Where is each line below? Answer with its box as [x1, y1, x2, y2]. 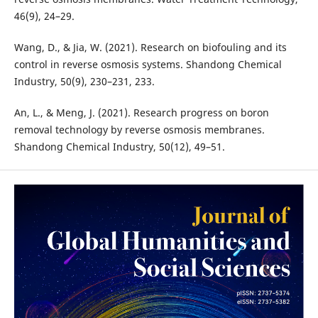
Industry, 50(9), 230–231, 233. [13, 75, 155, 89]
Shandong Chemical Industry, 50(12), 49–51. [13, 140, 225, 154]
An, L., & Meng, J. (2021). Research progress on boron [13, 106, 269, 120]
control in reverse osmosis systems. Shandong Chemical [13, 57, 282, 72]
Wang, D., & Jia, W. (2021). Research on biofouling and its [13, 40, 287, 55]
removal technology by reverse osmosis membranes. [13, 123, 265, 137]
